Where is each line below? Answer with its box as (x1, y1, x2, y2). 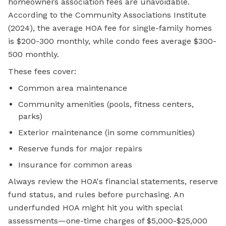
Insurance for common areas (18, 160, 132, 170)
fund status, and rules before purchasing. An (8, 190, 184, 200)
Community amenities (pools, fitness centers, (18, 99, 194, 109)
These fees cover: (8, 67, 76, 77)
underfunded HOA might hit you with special (8, 203, 182, 213)
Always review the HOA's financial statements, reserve (8, 177, 218, 187)
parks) (18, 111, 42, 122)
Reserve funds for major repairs (18, 144, 142, 154)
